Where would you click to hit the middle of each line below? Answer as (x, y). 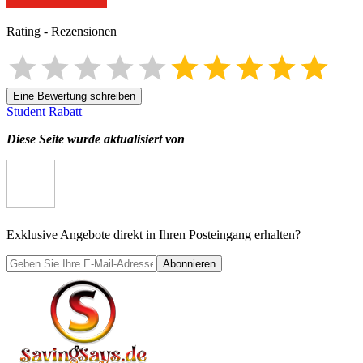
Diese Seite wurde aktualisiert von (96, 139)
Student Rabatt (44, 111)
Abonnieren (189, 263)
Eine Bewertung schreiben (74, 96)
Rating (23, 31)
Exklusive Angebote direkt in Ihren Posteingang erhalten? (154, 234)
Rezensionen (84, 31)
